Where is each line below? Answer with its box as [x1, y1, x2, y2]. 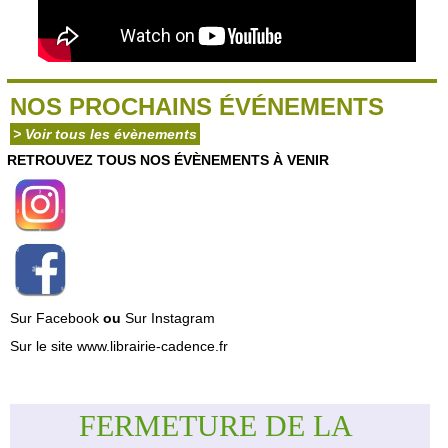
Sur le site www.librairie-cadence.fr [10, 337, 228, 354]
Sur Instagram [125, 309, 215, 326]
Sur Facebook [10, 309, 99, 326]
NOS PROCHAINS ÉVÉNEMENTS [10, 92, 384, 120]
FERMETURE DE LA [79, 408, 353, 442]
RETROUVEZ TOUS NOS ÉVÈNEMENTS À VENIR [7, 151, 329, 168]
